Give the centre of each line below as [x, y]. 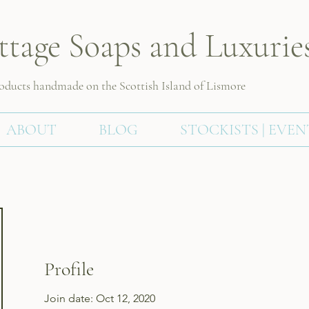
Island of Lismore [202, 86]
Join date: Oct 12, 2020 [100, 298]
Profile [69, 269]
